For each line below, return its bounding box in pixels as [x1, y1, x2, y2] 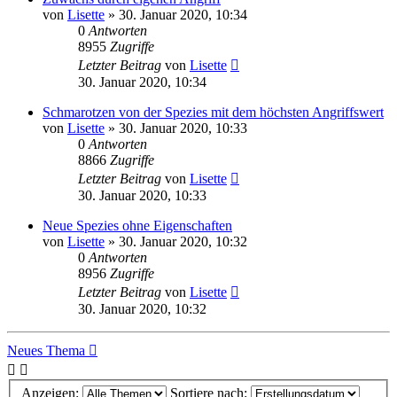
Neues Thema [7, 342, 85, 358]
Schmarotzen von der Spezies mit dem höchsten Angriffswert [43, 104, 384, 120]
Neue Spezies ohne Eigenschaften [43, 217, 232, 233]
